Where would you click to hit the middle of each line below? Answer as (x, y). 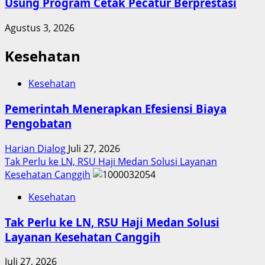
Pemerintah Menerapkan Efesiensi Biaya (116, 109)
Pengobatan (38, 124)
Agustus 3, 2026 (40, 28)
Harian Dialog (36, 148)
